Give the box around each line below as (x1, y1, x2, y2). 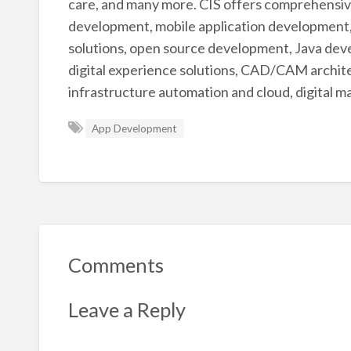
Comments (67, 252, 164, 277)
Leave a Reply (67, 298, 186, 322)
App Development (92, 121, 178, 135)
